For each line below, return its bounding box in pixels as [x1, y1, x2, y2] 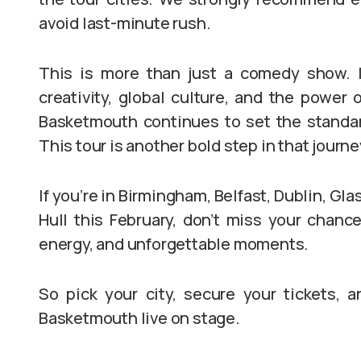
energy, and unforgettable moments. [39, 233, 309, 255]
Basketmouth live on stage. [39, 307, 240, 329]
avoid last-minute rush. [39, 12, 211, 34]
